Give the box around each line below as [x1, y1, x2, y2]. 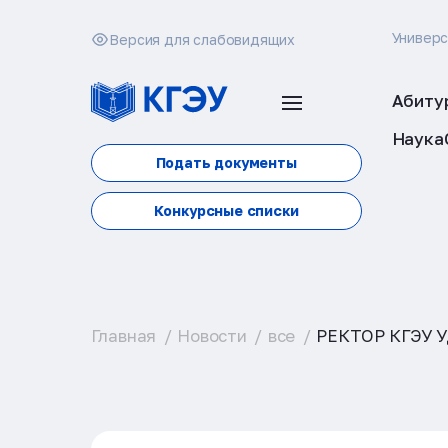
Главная [90, 325, 157, 347]
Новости [177, 325, 247, 347]
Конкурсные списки [153, 202, 299, 220]
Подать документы [155, 154, 297, 172]
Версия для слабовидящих [109, 30, 296, 48]
